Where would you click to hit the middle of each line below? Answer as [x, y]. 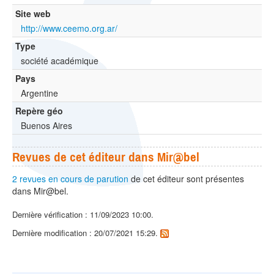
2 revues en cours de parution [70, 179]
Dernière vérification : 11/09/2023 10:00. [83, 214]
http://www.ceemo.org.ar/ [69, 28]
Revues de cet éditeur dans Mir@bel [106, 157]
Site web [33, 14]
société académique [60, 61]
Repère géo [39, 111]
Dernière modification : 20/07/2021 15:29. [86, 232]
